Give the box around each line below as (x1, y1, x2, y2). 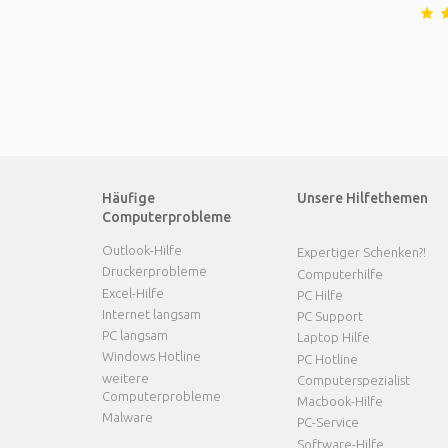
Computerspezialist (297, 372, 410, 387)
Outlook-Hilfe (102, 243, 182, 257)
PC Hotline (297, 351, 358, 366)
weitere (102, 370, 149, 385)
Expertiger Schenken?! (297, 245, 426, 260)
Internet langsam (102, 306, 201, 321)
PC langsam (102, 328, 168, 342)
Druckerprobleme (102, 264, 207, 279)
